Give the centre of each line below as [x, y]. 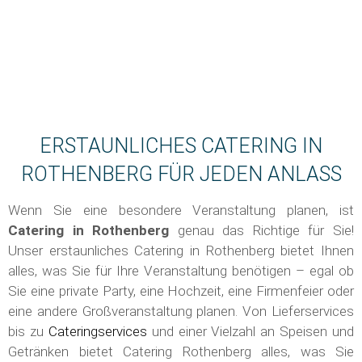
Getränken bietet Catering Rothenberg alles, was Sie [181, 352]
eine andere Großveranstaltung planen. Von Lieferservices [181, 311]
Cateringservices [97, 332]
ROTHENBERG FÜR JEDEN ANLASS [181, 175]
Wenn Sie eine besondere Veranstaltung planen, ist [181, 210]
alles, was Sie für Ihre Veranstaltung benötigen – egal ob [181, 271]
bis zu [28, 332]
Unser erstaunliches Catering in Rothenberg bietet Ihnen [181, 251]
